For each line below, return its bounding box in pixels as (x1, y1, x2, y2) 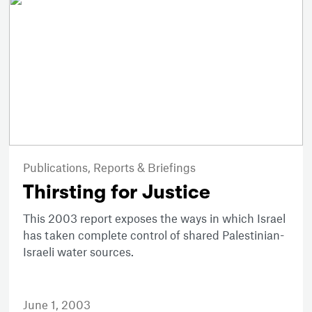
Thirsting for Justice (23, 181, 211, 204)
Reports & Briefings (93, 160, 196, 175)
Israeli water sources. (23, 244, 134, 259)
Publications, (23, 160, 94, 175)
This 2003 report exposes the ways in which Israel (23, 211, 286, 226)
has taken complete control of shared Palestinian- (23, 228, 285, 242)
